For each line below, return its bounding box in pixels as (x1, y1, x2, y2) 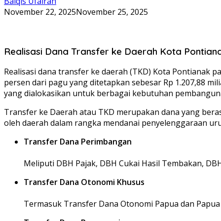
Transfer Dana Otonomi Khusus (24, 177, 145, 188)
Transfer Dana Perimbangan (24, 136, 132, 147)
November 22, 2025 (4, 6, 76, 17)
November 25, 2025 (76, 6, 148, 17)
